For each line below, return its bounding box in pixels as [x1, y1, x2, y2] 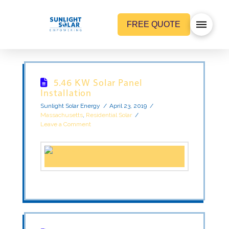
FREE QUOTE [127, 20, 181, 29]
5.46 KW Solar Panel [53, 76, 143, 88]
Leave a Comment [40, 120, 91, 128]
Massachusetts [40, 111, 83, 119]
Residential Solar [86, 111, 132, 119]
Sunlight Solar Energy [40, 102, 101, 109]
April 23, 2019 [109, 102, 147, 109]
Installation [40, 86, 92, 98]
